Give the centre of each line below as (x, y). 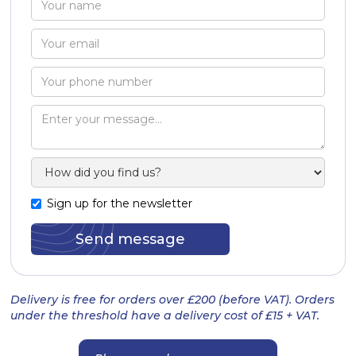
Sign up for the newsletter (120, 203)
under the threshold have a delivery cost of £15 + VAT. (165, 315)
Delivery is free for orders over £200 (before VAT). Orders (173, 299)
